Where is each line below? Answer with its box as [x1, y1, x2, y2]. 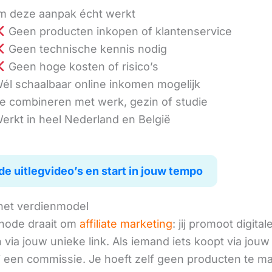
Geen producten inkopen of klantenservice [5, 25, 232, 38]
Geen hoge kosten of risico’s [5, 60, 158, 73]
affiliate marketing [80, 217, 172, 230]
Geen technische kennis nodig [5, 42, 167, 56]
